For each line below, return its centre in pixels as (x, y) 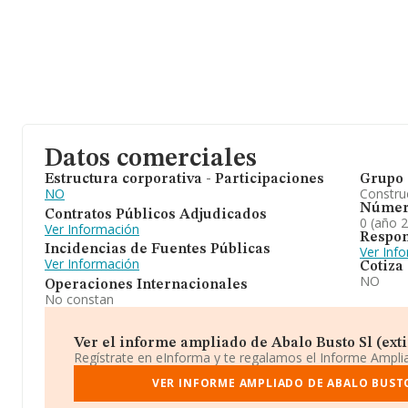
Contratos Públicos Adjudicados (156, 214)
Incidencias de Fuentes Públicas (158, 250)
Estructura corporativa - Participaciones (184, 179)
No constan (79, 299)
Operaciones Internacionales (146, 285)
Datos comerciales (151, 159)
